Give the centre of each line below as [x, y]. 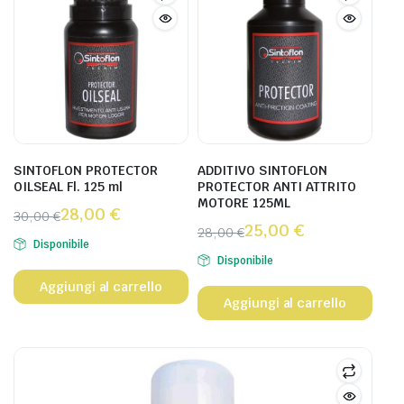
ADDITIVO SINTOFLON [262, 170]
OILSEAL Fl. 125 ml [68, 187]
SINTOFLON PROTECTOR [86, 170]
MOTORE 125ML [244, 203]
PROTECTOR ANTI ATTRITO [277, 187]
